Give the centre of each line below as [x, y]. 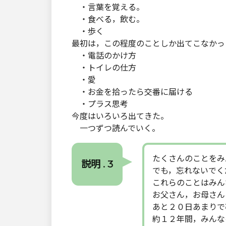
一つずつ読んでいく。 [116, 128]
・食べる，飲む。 [108, 19]
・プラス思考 [100, 104]
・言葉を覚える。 [108, 7]
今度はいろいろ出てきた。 [120, 116]
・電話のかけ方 [104, 55]
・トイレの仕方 [104, 68]
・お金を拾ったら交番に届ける [132, 92]
